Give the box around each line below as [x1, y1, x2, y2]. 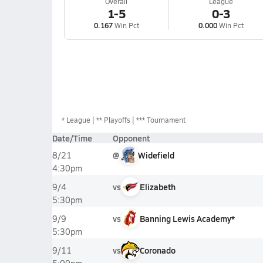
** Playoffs [96, 115, 130, 124]
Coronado [139, 244, 176, 256]
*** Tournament [136, 115, 186, 124]
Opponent [112, 132, 150, 144]
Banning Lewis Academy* [139, 213, 235, 224]
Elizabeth [139, 181, 176, 193]
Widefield [137, 149, 174, 161]
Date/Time [52, 132, 92, 144]
